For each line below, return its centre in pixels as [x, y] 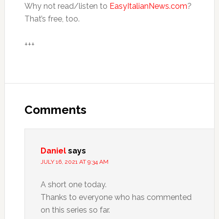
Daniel [53, 151]
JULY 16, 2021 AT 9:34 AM [74, 162]
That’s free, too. [52, 19]
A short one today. [73, 185]
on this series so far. [75, 210]
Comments [55, 110]
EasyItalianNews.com [148, 6]
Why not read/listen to [67, 6]
